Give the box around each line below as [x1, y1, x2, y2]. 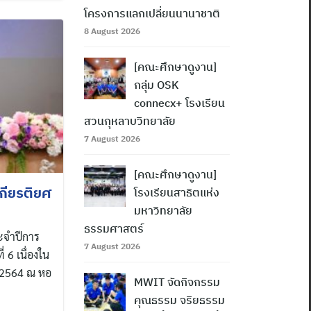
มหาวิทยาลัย [134, 203, 192, 218]
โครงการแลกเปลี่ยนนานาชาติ [84, 6, 220, 21]
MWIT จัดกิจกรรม [134, 275, 220, 289]
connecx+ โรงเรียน [134, 96, 225, 110]
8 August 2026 [84, 26, 140, 37]
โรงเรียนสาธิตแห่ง [134, 185, 219, 200]
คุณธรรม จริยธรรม [134, 293, 225, 308]
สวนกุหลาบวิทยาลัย [84, 114, 176, 128]
